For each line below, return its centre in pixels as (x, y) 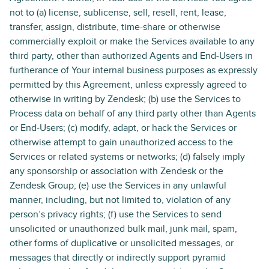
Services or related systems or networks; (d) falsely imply (127, 157)
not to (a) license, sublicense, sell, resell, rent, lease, (118, 13)
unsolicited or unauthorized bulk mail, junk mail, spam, (123, 229)
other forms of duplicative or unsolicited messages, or (122, 243)
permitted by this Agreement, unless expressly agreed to (128, 85)
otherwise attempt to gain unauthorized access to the (121, 142)
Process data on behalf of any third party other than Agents (133, 113)
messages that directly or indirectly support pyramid (118, 258)
